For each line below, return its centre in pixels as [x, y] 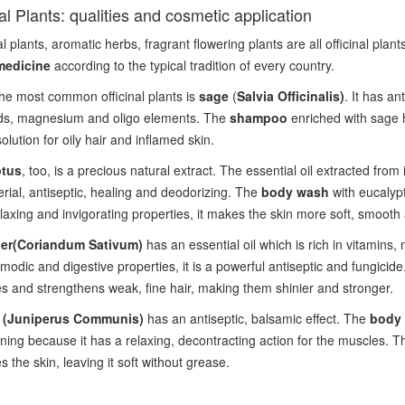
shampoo [258, 118]
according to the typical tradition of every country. [194, 65]
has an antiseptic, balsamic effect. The [258, 318]
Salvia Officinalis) [290, 96]
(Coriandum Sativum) [77, 244]
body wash [297, 192]
